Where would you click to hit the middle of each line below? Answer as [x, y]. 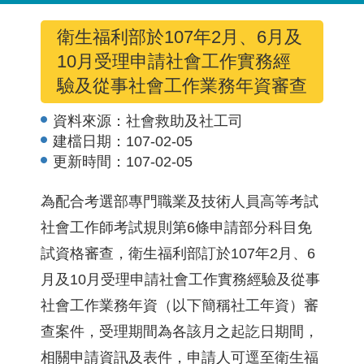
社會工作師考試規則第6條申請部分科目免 [176, 227]
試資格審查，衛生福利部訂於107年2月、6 [178, 253]
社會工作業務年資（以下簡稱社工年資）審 [180, 305]
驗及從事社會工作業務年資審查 [182, 86]
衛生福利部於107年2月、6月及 [180, 37]
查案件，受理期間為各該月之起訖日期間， [180, 331]
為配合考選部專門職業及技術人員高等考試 [180, 201]
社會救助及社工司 [184, 121]
